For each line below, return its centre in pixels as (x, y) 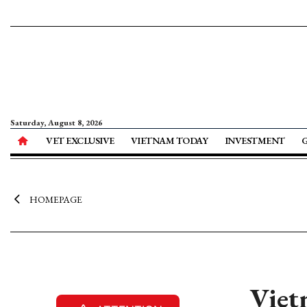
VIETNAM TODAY (169, 140)
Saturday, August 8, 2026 (56, 123)
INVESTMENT (255, 140)
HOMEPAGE (56, 199)
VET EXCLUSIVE (80, 140)
